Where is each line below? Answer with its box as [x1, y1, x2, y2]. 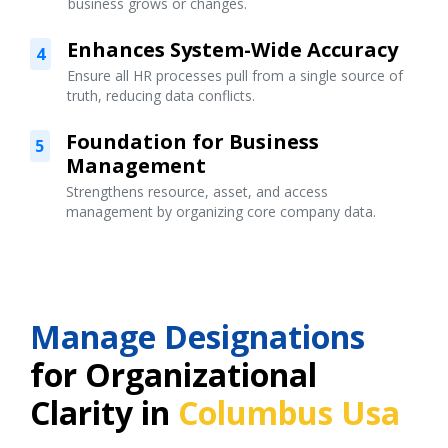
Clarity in [30, 390, 178, 434]
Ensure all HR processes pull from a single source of [67, 65, 404, 85]
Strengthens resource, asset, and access [65, 181, 328, 201]
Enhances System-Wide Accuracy [67, 35, 399, 63]
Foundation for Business [65, 127, 319, 155]
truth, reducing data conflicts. [67, 85, 256, 105]
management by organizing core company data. [65, 201, 376, 221]
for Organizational [30, 352, 317, 396]
